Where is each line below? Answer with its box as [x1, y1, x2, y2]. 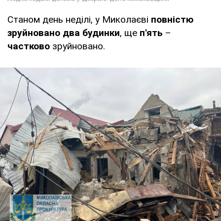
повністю [151, 14, 193, 26]
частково [7, 40, 52, 52]
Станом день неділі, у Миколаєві [7, 14, 151, 26]
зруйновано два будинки [7, 27, 120, 39]
